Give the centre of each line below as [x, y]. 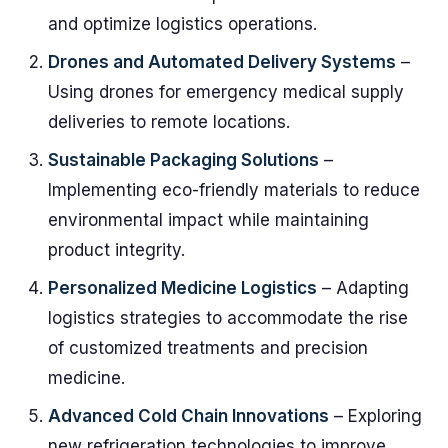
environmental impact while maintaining [208, 220]
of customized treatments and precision [208, 348]
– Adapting [363, 288]
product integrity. [116, 250]
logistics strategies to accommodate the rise [228, 318]
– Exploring [375, 416]
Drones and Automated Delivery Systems [222, 62]
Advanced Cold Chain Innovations [188, 416]
